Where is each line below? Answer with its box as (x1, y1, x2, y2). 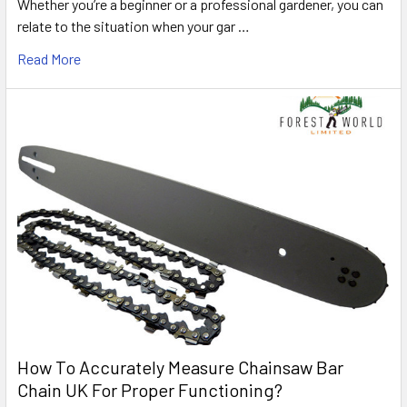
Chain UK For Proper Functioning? (17, 378, 283, 401)
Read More (17, 50, 81, 68)
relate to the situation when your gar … (17, 17, 250, 35)
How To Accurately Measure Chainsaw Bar (17, 355, 343, 378)
